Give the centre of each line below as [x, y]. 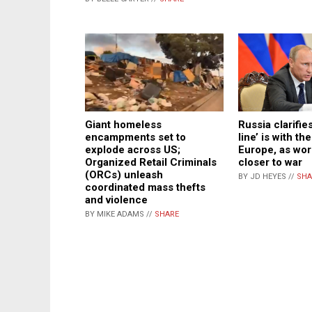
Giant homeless [123, 125]
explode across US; [133, 150]
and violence [116, 200]
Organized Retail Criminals [151, 163]
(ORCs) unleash [124, 175]
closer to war [270, 163]
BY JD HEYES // [267, 177]
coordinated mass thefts [145, 188]
